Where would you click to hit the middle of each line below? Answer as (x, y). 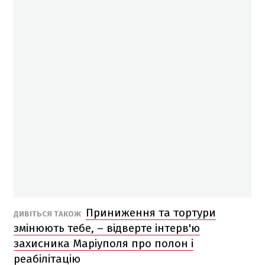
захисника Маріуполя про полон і (104, 243)
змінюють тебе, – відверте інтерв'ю (107, 228)
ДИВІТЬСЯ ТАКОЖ (48, 214)
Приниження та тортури (151, 212)
